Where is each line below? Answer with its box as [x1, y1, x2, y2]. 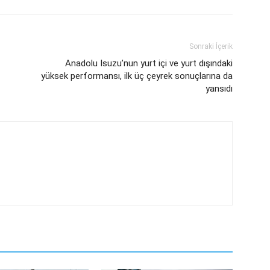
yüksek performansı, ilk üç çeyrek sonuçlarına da [41, 71, 233, 82]
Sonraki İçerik [189, 42, 233, 51]
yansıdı [206, 83, 233, 95]
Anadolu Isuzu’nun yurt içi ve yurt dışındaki [65, 58, 233, 69]
